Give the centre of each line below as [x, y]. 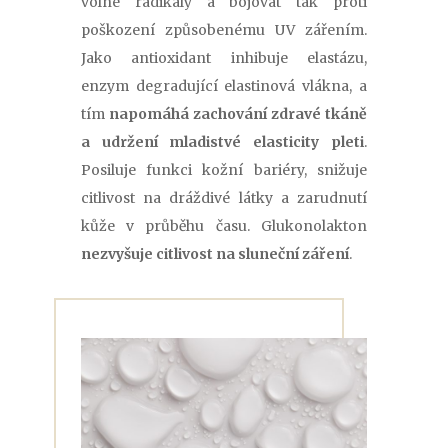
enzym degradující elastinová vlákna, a [224, 86]
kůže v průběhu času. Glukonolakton [224, 226]
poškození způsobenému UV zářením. [224, 30]
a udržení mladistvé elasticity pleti [222, 142]
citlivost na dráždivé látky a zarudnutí [224, 198]
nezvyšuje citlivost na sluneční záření [214, 254]
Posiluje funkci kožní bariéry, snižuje [224, 170]
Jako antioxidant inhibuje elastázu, [224, 58]
